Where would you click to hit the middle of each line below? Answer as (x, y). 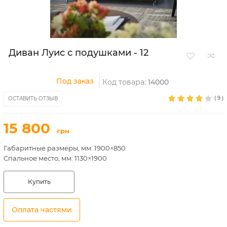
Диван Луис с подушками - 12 (79, 53)
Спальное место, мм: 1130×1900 (55, 158)
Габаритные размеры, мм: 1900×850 (65, 148)
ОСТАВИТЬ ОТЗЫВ (33, 99)
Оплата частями (42, 210)
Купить (39, 182)
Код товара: (125, 82)
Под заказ (75, 81)
